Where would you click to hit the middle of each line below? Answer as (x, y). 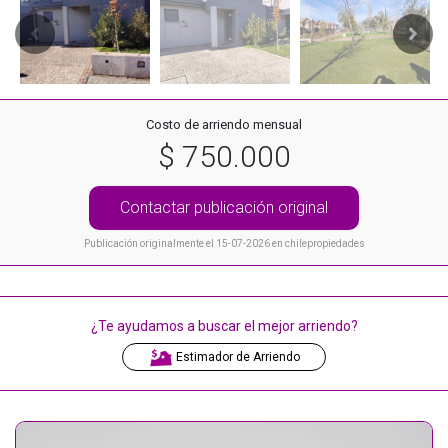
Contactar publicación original (224, 207)
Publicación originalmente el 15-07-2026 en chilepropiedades (224, 243)
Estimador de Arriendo (236, 357)
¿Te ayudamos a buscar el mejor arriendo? (224, 326)
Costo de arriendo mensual (224, 124)
